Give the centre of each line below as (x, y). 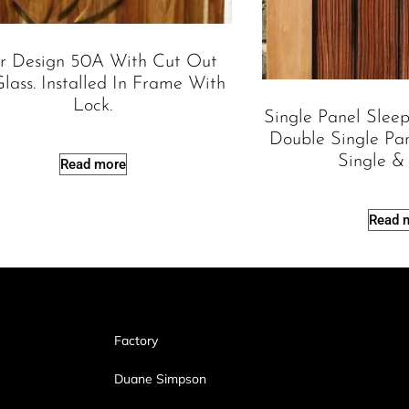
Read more (93, 164)
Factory (136, 340)
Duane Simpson (160, 378)
